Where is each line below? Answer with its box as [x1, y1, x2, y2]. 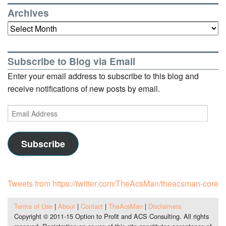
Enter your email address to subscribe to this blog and [8, 70, 199, 82]
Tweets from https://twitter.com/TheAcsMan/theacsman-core [8, 178, 218, 190]
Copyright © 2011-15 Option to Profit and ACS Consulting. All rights [14, 211, 209, 221]
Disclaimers [148, 201, 181, 211]
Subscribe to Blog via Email [8, 53, 135, 68]
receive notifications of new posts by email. [8, 83, 160, 95]
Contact [80, 201, 103, 211]
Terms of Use [14, 201, 52, 211]
